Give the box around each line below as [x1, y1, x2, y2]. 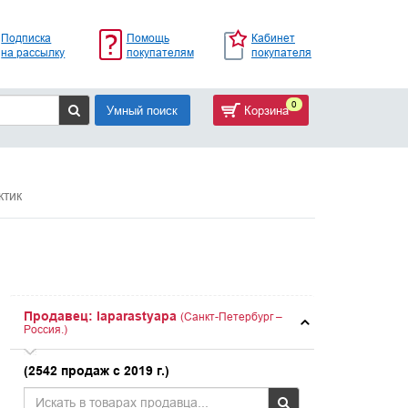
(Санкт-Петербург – [180, 310, 283, 323]
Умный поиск [107, 103, 178, 117]
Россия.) [24, 322, 68, 336]
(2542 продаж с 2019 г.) [24, 363, 170, 378]
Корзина [240, 103, 289, 117]
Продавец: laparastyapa [24, 309, 178, 323]
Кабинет [250, 30, 295, 45]
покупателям [126, 45, 194, 59]
